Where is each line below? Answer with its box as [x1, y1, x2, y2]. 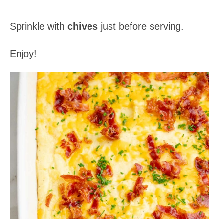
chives [67, 21, 98, 32]
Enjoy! [10, 48, 37, 60]
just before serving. [98, 21, 184, 32]
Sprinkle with [10, 21, 67, 32]
